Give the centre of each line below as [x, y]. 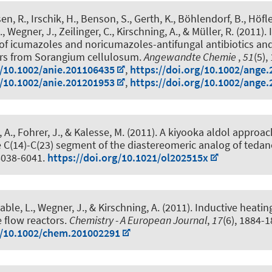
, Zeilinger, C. [83, 31]
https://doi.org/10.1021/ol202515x [128, 157]
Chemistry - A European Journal [138, 220]
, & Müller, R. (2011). [223, 31]
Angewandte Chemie [191, 56]
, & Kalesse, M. [92, 132]
